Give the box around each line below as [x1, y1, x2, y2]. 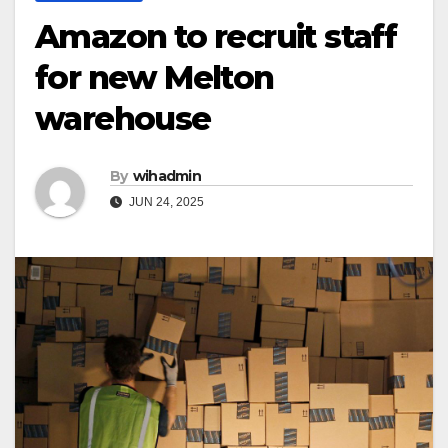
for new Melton [35, 57, 274, 97]
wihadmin [132, 166, 202, 185]
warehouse [35, 98, 211, 138]
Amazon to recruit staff [35, 16, 397, 56]
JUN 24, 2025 [126, 194, 204, 209]
